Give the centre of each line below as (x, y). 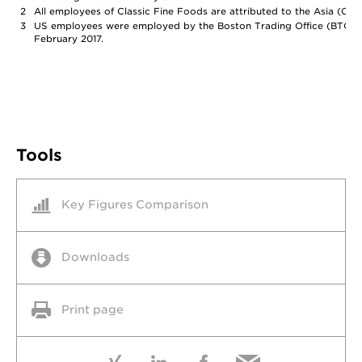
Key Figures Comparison (135, 205)
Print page (93, 310)
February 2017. (69, 39)
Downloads (95, 257)
